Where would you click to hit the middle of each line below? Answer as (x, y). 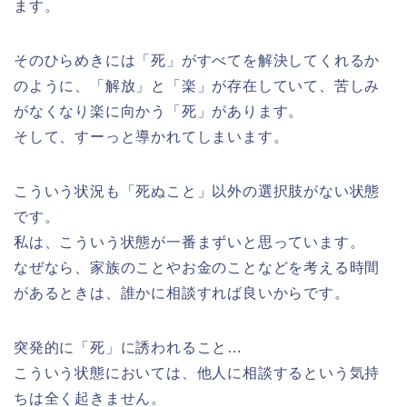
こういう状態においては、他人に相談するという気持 (197, 372)
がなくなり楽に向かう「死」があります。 (159, 111)
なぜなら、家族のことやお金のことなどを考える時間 (197, 267)
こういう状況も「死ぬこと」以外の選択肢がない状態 (197, 191)
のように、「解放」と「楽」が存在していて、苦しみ (197, 85)
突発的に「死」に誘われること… (128, 347)
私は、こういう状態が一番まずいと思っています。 (189, 242)
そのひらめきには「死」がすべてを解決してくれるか (197, 60)
